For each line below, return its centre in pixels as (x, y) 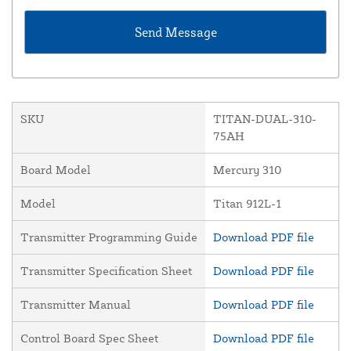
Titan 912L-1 (247, 204)
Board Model (56, 170)
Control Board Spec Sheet (89, 338)
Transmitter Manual (76, 305)
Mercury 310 (247, 170)
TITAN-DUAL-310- (265, 119)
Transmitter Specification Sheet (106, 271)
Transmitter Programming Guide (109, 237)
